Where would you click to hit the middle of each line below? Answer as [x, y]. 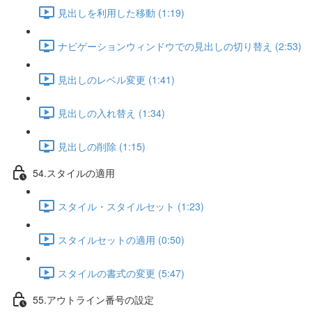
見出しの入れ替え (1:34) [111, 112]
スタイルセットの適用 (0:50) [121, 239]
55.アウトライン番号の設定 [93, 299]
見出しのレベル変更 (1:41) [116, 79]
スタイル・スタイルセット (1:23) [131, 206]
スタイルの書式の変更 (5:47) [121, 273]
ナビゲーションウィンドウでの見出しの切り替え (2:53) [180, 46]
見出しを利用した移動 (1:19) [121, 12]
